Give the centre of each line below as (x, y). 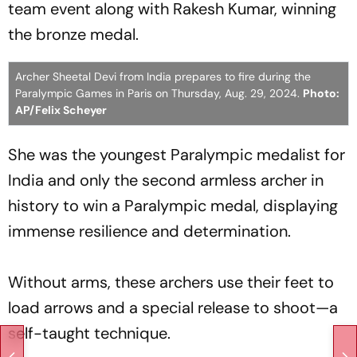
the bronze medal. (73, 34)
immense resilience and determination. (149, 231)
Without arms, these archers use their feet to (171, 282)
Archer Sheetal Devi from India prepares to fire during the (163, 76)
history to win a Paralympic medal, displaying (173, 206)
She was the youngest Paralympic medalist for (177, 155)
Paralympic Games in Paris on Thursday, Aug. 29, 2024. (159, 93)
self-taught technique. (89, 333)
